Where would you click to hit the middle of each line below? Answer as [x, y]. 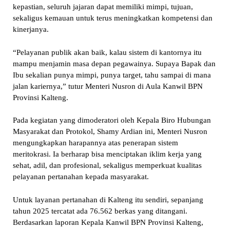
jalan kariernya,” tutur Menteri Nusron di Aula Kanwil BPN [108, 86]
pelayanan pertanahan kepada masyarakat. [81, 177]
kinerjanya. [31, 30]
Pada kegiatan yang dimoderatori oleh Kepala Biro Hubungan [112, 120]
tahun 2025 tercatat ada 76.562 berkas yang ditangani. [100, 211]
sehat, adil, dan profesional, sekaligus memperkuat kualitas [107, 166]
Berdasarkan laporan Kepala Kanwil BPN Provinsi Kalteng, [108, 222]
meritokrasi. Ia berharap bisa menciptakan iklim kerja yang [107, 154]
